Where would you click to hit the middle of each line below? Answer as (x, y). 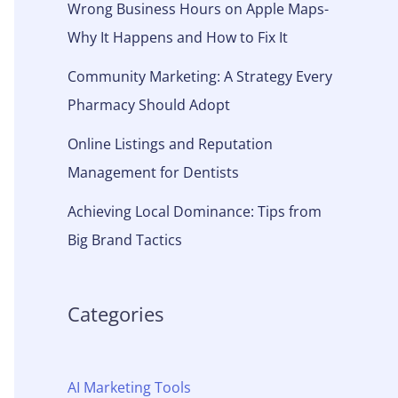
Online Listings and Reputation (170, 143)
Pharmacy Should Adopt (149, 104)
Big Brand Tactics (125, 239)
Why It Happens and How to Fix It (178, 37)
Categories (115, 313)
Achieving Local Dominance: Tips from (195, 211)
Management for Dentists (153, 172)
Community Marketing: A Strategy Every (200, 76)
